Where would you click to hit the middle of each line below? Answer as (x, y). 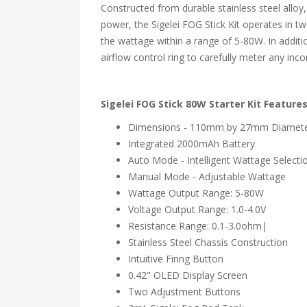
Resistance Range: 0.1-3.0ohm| (198, 226)
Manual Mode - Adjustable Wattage (207, 176)
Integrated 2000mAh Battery (192, 144)
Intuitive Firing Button (176, 259)
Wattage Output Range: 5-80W (196, 193)
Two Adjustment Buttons (184, 292)
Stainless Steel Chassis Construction (208, 242)
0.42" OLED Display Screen (188, 275)
